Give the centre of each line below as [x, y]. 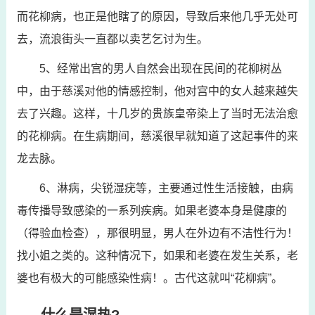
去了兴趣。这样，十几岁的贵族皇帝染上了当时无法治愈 [157, 114]
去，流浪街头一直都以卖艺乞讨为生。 [112, 39]
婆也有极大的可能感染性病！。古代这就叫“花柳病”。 [149, 278]
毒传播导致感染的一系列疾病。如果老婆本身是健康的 [152, 211]
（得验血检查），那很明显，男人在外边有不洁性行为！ [157, 233]
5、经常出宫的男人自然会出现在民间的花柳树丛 [160, 69]
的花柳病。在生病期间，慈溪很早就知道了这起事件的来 [157, 136]
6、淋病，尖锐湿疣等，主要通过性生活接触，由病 [166, 188]
